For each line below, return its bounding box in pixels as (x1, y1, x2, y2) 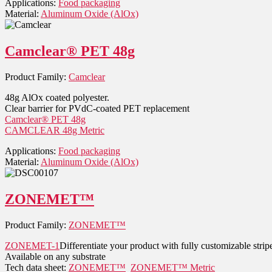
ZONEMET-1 (5, 240, 59, 251)
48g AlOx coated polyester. (5, 92, 109, 103)
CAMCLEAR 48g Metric (5, 125, 104, 136)
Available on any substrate (5, 251, 106, 262)
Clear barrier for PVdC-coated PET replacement (5, 103, 189, 114)
